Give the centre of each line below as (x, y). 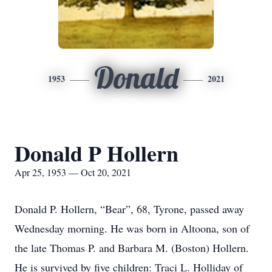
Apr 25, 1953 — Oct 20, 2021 (73, 172)
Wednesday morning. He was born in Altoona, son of (132, 228)
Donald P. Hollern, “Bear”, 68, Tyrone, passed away (129, 209)
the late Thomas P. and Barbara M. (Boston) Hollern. (132, 248)
